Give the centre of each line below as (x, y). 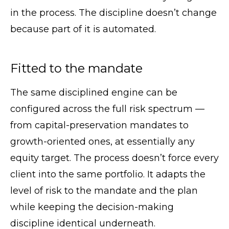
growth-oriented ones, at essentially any (102, 142)
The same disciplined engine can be (94, 93)
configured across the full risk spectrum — (107, 109)
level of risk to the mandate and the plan (104, 191)
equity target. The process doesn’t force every (114, 158)
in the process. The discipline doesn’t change (113, 13)
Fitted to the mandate (76, 68)
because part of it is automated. (83, 29)
